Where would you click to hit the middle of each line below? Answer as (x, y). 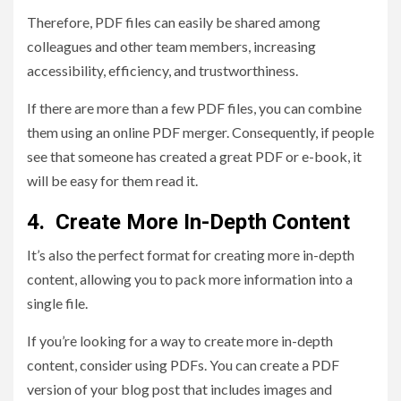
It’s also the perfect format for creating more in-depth (191, 255)
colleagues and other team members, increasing (171, 47)
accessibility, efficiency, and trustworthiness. (162, 71)
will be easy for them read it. (112, 181)
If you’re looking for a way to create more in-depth (180, 341)
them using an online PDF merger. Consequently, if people (200, 132)
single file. (57, 303)
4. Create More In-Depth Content (188, 222)
